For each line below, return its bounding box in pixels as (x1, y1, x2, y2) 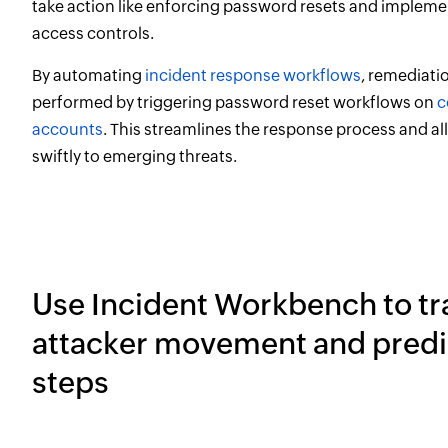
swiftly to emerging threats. (32, 147, 237, 166)
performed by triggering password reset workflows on (32, 93, 437, 112)
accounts (32, 120, 103, 139)
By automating (32, 66, 145, 85)
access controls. (32, 24, 154, 43)
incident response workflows (145, 66, 361, 85)
